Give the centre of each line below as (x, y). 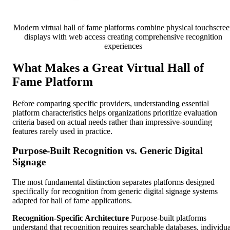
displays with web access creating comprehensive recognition (123, 36)
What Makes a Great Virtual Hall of (108, 68)
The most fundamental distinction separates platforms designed (113, 182)
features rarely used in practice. (62, 131)
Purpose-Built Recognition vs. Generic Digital (108, 151)
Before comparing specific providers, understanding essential (111, 103)
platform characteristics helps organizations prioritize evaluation (115, 112)
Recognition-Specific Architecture (71, 218)
